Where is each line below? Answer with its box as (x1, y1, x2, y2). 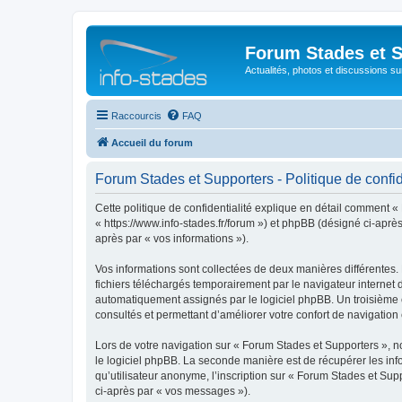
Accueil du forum (111, 136, 193, 148)
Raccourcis (111, 109, 162, 121)
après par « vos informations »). (95, 232, 249, 245)
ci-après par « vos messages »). (95, 384, 250, 398)
